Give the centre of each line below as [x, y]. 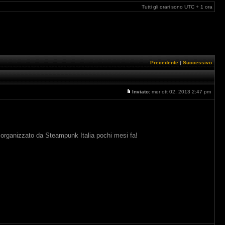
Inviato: [141, 92]
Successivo [197, 63]
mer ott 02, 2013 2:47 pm [181, 92]
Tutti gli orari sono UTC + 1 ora [177, 7]
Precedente [164, 63]
